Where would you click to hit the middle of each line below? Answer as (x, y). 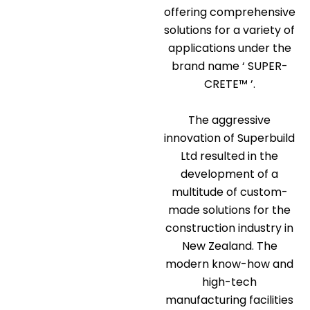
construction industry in (230, 228)
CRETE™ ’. (229, 84)
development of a (230, 174)
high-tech (230, 282)
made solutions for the (230, 210)
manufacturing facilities (230, 300)
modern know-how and (230, 264)
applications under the (229, 48)
